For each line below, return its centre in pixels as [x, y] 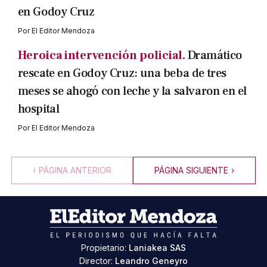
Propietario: [105, 248]
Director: [97, 261]
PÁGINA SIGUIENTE [191, 170]
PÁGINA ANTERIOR [75, 170]
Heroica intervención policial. [101, 55]
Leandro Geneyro [151, 261]
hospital [38, 109]
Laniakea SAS [157, 248]
